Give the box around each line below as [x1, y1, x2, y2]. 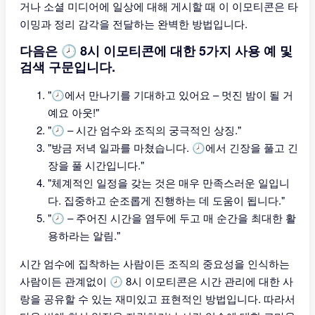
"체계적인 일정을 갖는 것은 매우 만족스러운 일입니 [48, 175, 290, 190]
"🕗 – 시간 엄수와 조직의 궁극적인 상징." [48, 122, 241, 137]
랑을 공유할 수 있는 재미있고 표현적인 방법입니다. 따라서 [20, 291, 295, 306]
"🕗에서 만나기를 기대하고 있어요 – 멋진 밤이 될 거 [48, 87, 293, 102]
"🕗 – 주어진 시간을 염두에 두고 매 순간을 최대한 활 [48, 210, 296, 225]
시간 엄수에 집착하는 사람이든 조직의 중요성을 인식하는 [20, 256, 290, 271]
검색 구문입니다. [20, 58, 115, 76]
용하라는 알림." [48, 228, 120, 243]
